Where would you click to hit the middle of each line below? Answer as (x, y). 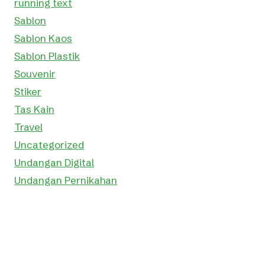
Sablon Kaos (43, 38)
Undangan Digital (54, 162)
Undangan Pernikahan (66, 180)
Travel (28, 127)
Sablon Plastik (47, 56)
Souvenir (35, 73)
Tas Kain (34, 109)
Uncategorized (49, 144)
